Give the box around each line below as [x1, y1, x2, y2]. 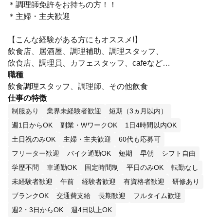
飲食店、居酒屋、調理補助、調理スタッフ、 [8, 47, 163, 55]
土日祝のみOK [12, 135, 55, 143]
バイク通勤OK [67, 149, 111, 157]
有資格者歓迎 [124, 178, 164, 185]
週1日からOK [12, 121, 53, 129]
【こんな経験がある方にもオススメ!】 [8, 36, 142, 44]
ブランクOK [12, 192, 49, 200]
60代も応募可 [119, 135, 161, 143]
